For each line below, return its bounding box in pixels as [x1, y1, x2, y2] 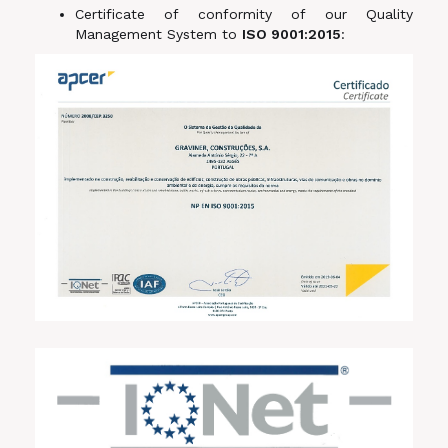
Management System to [75, 26, 242, 42]
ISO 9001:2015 [242, 26, 341, 42]
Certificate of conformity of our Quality [75, 6, 413, 22]
